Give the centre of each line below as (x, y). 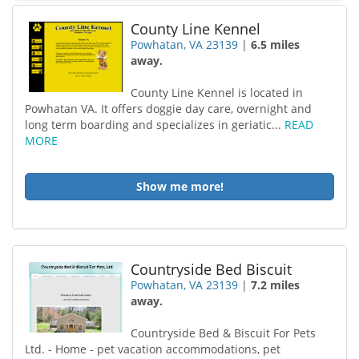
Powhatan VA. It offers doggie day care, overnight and (168, 109)
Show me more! (179, 186)
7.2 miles (276, 285)
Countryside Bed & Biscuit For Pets (224, 333)
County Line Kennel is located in (217, 93)
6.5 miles (276, 44)
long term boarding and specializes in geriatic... (155, 125)
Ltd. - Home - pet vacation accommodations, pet (153, 349)
